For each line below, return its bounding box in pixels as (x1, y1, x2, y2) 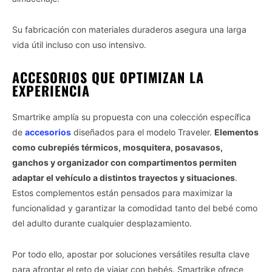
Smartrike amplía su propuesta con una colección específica (12, 111, 251, 122)
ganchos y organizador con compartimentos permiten (12, 157, 237, 168)
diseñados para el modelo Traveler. (71, 126, 214, 137)
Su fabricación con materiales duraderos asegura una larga (12, 24, 246, 35)
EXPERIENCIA (12, 80, 90, 100)
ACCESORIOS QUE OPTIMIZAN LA (12, 67, 204, 87)
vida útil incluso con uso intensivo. (12, 39, 146, 50)
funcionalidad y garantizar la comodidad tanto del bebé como (12, 202, 257, 213)
